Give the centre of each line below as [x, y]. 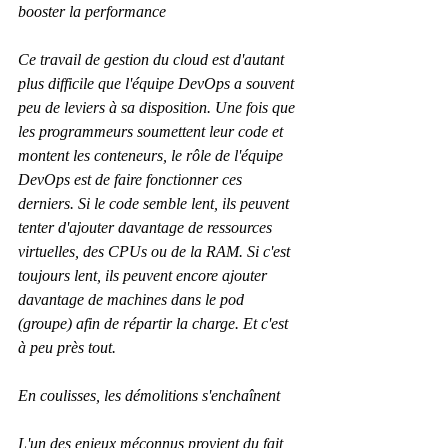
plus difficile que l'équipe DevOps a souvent [158, 84]
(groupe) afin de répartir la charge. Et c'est [155, 324]
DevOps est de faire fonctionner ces [132, 180]
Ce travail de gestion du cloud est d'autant [153, 60]
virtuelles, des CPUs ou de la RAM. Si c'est [156, 252]
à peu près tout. [67, 348]
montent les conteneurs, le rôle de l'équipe [152, 156]
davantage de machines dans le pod [133, 300]
